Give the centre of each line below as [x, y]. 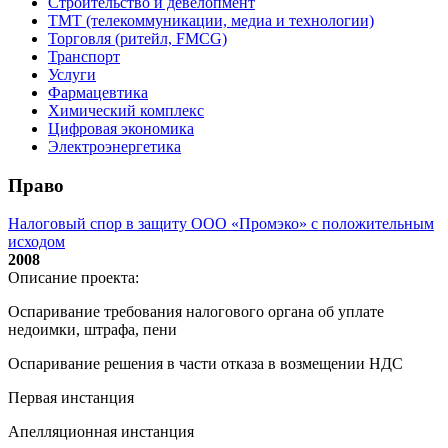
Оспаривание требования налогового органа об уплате [196, 312]
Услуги [72, 74]
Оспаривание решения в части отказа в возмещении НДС [205, 364]
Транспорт [84, 56]
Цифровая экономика [121, 128]
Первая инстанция [71, 398]
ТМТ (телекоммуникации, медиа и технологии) [211, 20]
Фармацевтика [98, 92]
